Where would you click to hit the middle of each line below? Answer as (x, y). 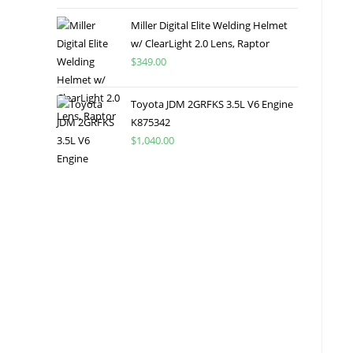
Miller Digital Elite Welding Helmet (209, 25)
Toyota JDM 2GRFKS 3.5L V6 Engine (212, 104)
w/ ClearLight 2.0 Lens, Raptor (200, 43)
